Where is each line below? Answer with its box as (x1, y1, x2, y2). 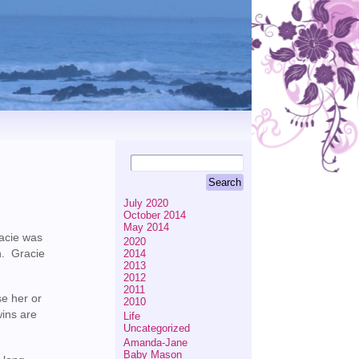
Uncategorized (123, 322, 190, 334)
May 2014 (123, 221, 169, 233)
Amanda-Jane (123, 337, 188, 349)
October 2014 (123, 209, 186, 221)
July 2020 (123, 197, 168, 209)
